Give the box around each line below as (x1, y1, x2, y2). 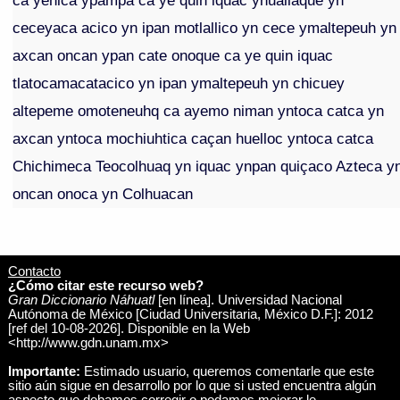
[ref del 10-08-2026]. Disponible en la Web (7, 321, 250, 336)
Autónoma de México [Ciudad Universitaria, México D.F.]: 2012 (7, 306, 373, 321)
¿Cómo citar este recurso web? (7, 278, 204, 293)
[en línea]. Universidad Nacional (154, 292, 342, 307)
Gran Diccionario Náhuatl (7, 292, 154, 307)
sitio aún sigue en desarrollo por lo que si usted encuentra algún (7, 378, 376, 393)
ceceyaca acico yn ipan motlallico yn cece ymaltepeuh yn (12, 19, 397, 37)
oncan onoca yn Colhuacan (12, 185, 194, 204)
